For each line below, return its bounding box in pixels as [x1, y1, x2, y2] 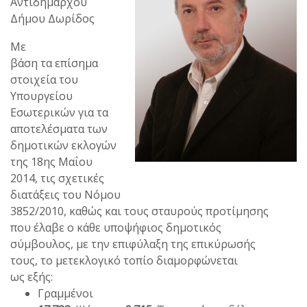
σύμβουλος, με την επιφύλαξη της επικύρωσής [10, 236, 256, 251]
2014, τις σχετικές [10, 170, 104, 186]
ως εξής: [10, 269, 53, 284]
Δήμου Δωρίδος [10, 10, 95, 26]
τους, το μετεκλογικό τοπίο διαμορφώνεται [10, 252, 238, 268]
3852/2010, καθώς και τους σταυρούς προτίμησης [10, 203, 269, 219]
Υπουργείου [10, 88, 73, 103]
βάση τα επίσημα [10, 55, 98, 71]
